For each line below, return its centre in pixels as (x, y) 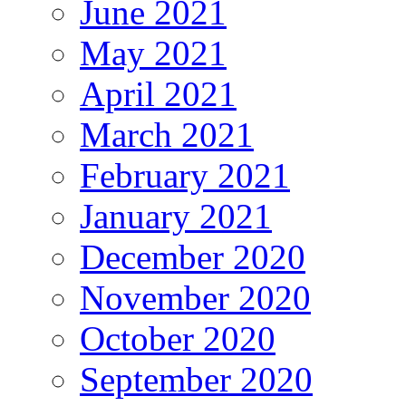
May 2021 (153, 53)
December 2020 (193, 257)
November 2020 (195, 298)
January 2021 (176, 217)
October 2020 (178, 339)
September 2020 (196, 380)
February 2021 (185, 176)
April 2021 (158, 94)
